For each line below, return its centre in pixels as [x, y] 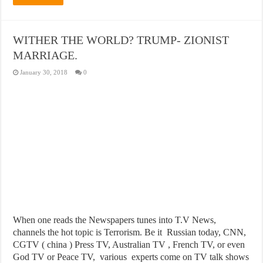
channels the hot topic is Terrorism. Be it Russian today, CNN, [130, 232]
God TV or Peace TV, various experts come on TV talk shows [131, 257]
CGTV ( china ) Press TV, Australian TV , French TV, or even [129, 244]
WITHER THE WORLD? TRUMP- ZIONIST [121, 40]
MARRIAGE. [45, 55]
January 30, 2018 [44, 72]
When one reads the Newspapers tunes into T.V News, [115, 220]
